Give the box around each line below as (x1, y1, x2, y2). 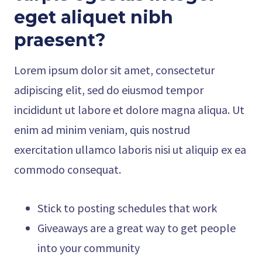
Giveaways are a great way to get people (37, 220, 236, 235)
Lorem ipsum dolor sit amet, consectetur (14, 63, 215, 77)
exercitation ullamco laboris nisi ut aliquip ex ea (14, 142, 246, 157)
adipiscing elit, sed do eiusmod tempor (14, 82, 204, 97)
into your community (37, 240, 140, 255)
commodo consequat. (14, 162, 121, 177)
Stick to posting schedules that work (37, 201, 217, 215)
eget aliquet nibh (14, 6, 173, 28)
